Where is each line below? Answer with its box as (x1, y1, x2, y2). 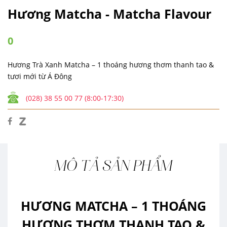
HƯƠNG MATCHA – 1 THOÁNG (21, 197, 206, 214)
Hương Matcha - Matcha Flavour (8, 5, 211, 22)
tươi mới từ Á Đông (8, 71, 72, 81)
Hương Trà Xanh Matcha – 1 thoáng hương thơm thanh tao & (8, 60, 214, 69)
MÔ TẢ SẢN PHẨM (54, 155, 173, 185)
